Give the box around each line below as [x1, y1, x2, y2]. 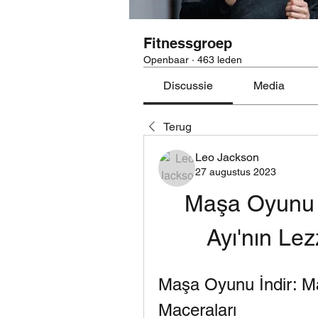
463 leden [197, 53, 242, 65]
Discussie [163, 78, 214, 92]
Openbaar [143, 53, 189, 65]
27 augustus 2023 [195, 165, 276, 177]
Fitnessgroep [143, 34, 232, 52]
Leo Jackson [195, 150, 259, 164]
